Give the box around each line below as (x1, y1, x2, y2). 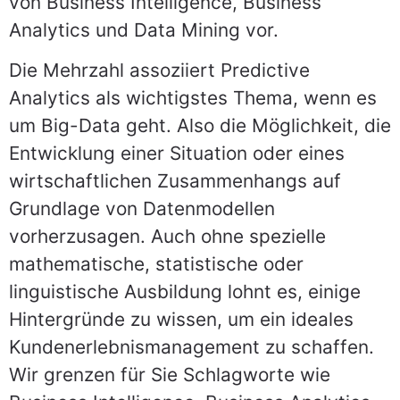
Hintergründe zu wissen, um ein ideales (9, 308, 354, 331)
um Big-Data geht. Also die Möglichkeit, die (9, 114, 391, 137)
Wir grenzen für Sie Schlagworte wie (9, 363, 330, 387)
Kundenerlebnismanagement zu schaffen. (9, 336, 374, 359)
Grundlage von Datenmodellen (9, 197, 275, 221)
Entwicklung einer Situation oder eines (9, 142, 345, 165)
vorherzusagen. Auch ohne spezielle (9, 225, 326, 248)
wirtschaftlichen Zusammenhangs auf (9, 170, 341, 193)
